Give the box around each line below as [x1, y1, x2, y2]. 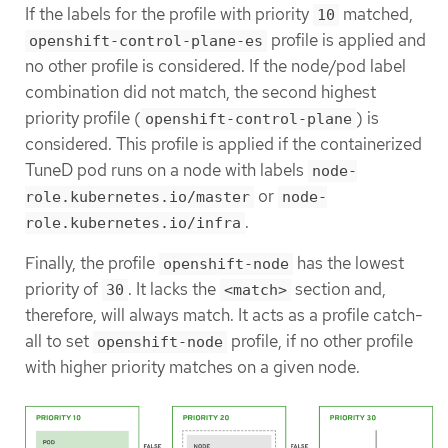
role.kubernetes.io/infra [25, 213, 241, 232]
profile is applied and [267, 28, 426, 51]
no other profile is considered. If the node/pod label [25, 54, 406, 77]
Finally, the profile [25, 251, 159, 274]
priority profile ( [25, 106, 141, 129]
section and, [291, 277, 386, 300]
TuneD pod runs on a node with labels [25, 158, 308, 181]
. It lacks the [128, 277, 220, 300]
